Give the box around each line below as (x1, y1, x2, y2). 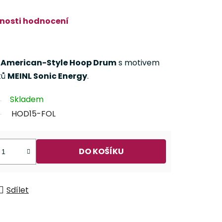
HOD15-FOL (11, 108, 55, 119)
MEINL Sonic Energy (7, 70, 87, 82)
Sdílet (6, 184, 29, 196)
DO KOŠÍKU (78, 146, 124, 158)
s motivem (116, 56, 160, 68)
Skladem (10, 93, 44, 105)
